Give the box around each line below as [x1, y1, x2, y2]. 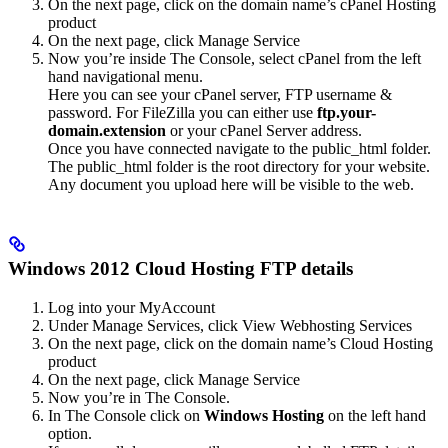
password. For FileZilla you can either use [48, 104, 317, 122]
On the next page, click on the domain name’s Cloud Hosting [48, 334, 433, 352]
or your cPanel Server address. [166, 122, 362, 140]
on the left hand [324, 406, 426, 424]
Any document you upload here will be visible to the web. [48, 176, 414, 194]
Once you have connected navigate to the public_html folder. [48, 140, 431, 158]
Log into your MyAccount [48, 298, 215, 316]
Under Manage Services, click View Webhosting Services [48, 316, 412, 334]
